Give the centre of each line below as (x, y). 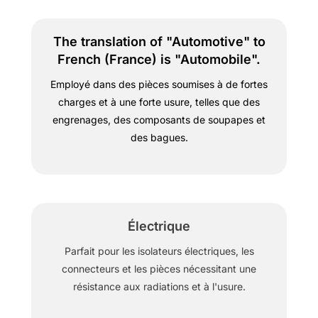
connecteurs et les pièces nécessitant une (159, 268)
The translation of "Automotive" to (159, 42)
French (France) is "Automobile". (159, 60)
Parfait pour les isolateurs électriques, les (159, 251)
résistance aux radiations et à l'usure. (159, 286)
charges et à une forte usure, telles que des (159, 102)
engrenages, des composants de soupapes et (159, 120)
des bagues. (159, 138)
